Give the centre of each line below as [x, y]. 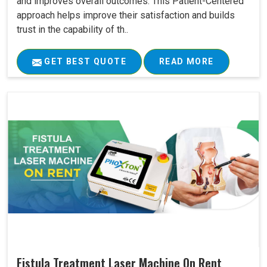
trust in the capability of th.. [72, 30]
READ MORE [187, 62]
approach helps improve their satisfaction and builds [126, 15]
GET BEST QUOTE [84, 62]
